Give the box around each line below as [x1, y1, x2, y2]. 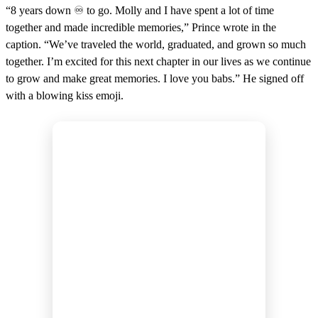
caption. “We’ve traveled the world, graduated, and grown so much [6, 38, 306, 50]
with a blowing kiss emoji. [6, 89, 124, 102]
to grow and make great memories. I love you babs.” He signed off [6, 72, 304, 84]
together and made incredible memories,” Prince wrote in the [6, 21, 276, 33]
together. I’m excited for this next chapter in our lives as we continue [6, 55, 311, 67]
